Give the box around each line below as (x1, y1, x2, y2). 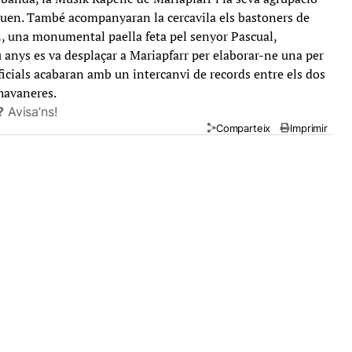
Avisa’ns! (7, 104, 57, 119)
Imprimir (290, 121, 328, 134)
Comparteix (215, 121, 271, 134)
